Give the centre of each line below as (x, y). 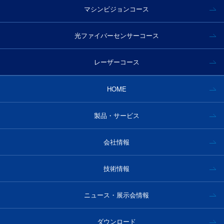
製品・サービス (116, 115)
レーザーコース (116, 62)
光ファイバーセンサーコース (116, 35)
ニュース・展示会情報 (116, 195)
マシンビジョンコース (116, 9)
